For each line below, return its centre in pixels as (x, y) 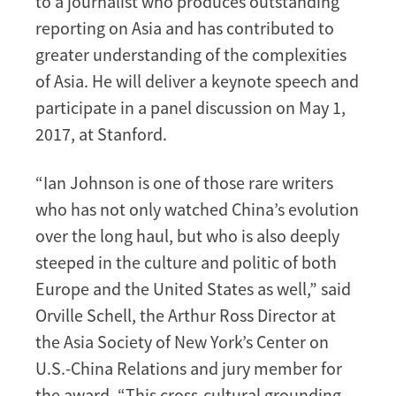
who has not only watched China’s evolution (197, 209)
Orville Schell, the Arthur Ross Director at (186, 315)
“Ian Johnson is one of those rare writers (184, 182)
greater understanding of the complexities (191, 54)
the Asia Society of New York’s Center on (182, 341)
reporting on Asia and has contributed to (185, 27)
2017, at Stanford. (101, 133)
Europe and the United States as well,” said (193, 288)
